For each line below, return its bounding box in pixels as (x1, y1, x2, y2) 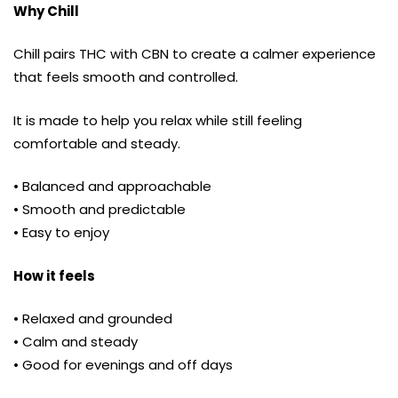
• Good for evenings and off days (13, 355, 233, 375)
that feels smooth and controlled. (13, 68, 238, 87)
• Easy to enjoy (13, 223, 109, 243)
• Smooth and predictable (13, 200, 186, 219)
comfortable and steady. (13, 133, 180, 153)
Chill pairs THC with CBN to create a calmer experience (13, 44, 376, 64)
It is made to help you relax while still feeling (13, 110, 302, 130)
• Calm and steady (13, 332, 138, 352)
